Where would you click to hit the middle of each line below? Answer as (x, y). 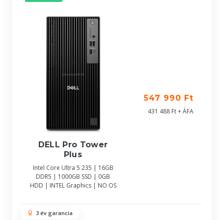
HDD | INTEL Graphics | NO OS (73, 186)
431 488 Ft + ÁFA (171, 111)
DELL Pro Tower (73, 145)
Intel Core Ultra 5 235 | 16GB (73, 168)
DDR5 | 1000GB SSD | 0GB (73, 177)
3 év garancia (53, 213)
